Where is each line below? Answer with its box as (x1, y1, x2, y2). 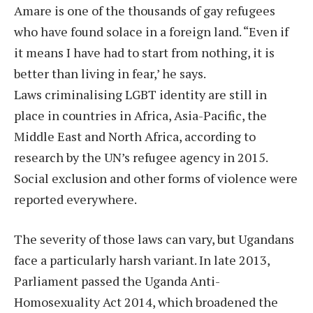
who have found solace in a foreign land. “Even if (14, 22, 289, 40)
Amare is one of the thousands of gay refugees (14, 1, 275, 19)
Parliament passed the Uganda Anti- (14, 272, 220, 290)
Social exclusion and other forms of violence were (14, 169, 298, 187)
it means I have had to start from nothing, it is (14, 43, 275, 61)
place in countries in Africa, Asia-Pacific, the (14, 106, 267, 124)
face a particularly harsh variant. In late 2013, (14, 252, 270, 269)
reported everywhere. (14, 190, 137, 208)
